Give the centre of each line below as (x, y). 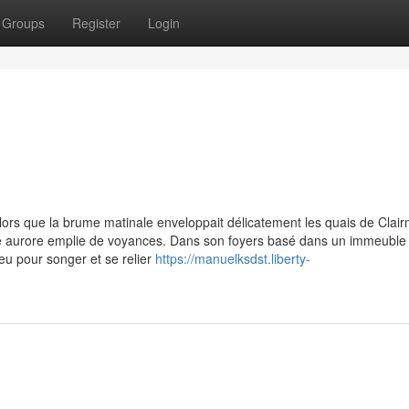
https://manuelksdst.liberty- (233, 258)
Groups (23, 23)
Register (96, 23)
